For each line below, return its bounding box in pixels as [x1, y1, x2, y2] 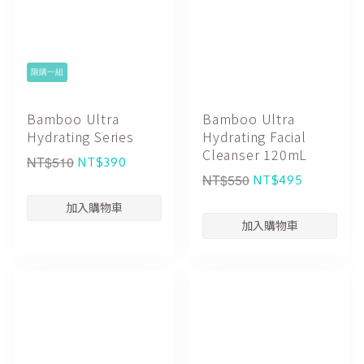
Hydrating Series [27, 126, 134, 146]
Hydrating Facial [202, 126, 306, 146]
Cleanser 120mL [202, 144, 308, 164]
